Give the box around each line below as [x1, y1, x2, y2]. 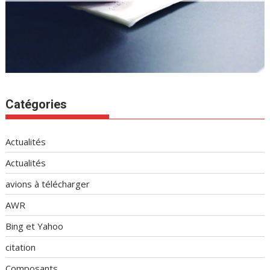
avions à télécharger [5, 178, 90, 190]
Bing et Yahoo [5, 220, 64, 233]
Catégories [5, 97, 67, 112]
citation [5, 241, 36, 254]
